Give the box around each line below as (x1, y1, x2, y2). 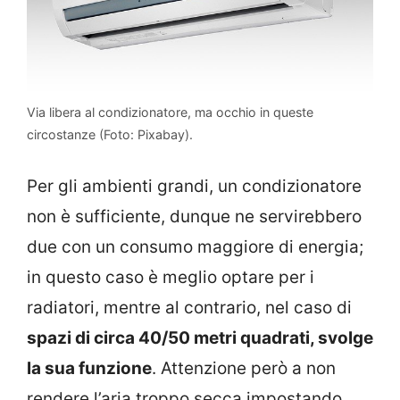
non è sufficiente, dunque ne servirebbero (27, 205, 362, 227)
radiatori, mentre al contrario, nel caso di (27, 296, 352, 318)
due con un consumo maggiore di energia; (27, 236, 363, 257)
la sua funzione (27, 357, 152, 379)
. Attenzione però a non (152, 357, 336, 379)
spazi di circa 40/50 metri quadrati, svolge (27, 327, 373, 348)
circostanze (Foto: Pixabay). (27, 127, 193, 143)
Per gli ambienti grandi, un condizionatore (27, 175, 362, 196)
